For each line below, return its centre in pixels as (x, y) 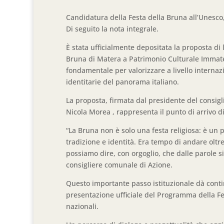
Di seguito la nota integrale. (112, 29)
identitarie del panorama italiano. (123, 82)
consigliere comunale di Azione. (119, 165)
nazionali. (82, 206)
